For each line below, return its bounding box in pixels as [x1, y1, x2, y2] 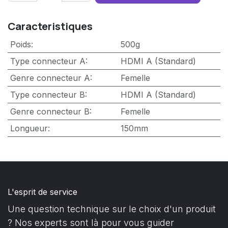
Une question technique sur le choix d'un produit [8, 203, 216, 214]
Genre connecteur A [10, 72, 90, 83]
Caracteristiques [8, 18, 93, 33]
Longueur [10, 123, 48, 133]
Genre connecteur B [10, 106, 90, 117]
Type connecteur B [10, 89, 85, 100]
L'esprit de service [8, 186, 77, 197]
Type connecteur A [10, 55, 85, 66]
